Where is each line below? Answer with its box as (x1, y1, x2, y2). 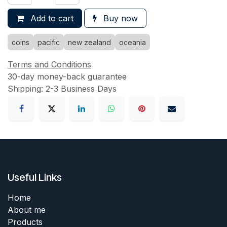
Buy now (101, 13, 138, 24)
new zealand (68, 38, 111, 47)
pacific (37, 38, 60, 47)
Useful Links (8, 171, 62, 183)
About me (8, 204, 46, 215)
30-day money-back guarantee (8, 71, 127, 82)
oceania (119, 38, 146, 47)
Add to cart (28, 13, 73, 24)
